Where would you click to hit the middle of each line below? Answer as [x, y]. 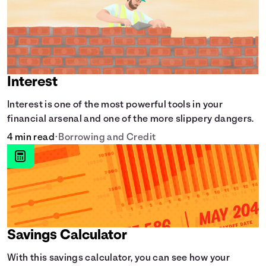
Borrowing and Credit [107, 138]
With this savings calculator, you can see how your [118, 258]
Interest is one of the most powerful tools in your [115, 105]
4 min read [31, 138]
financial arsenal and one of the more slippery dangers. [131, 119]
